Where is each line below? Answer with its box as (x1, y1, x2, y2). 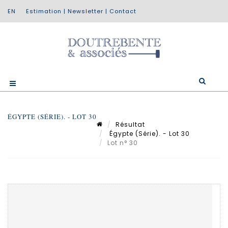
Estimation (26, 7, 62, 15)
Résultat (116, 120, 145, 129)
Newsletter (68, 7, 103, 15)
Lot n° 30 (107, 138, 140, 147)
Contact (109, 7, 136, 15)
